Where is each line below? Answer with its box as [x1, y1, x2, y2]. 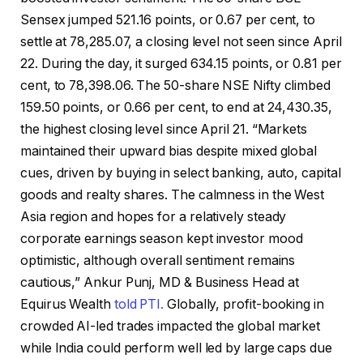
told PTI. [113, 297, 164, 313]
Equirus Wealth [20, 297, 114, 313]
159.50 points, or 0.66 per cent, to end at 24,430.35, [20, 100, 332, 116]
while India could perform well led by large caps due [20, 340, 332, 357]
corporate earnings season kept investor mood [20, 231, 303, 247]
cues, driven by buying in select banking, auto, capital [20, 165, 341, 181]
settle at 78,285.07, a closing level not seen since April [20, 34, 342, 50]
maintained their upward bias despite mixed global [20, 143, 318, 160]
